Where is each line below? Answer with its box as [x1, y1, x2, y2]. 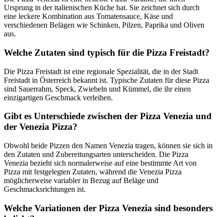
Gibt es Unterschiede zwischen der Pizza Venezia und [4, 111, 212, 122]
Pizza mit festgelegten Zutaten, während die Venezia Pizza [4, 168, 182, 176]
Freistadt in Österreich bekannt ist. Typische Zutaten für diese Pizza [4, 76, 209, 84]
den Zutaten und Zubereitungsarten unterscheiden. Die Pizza [4, 150, 188, 159]
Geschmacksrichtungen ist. [4, 185, 86, 194]
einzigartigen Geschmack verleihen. [4, 93, 113, 102]
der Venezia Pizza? [4, 122, 77, 132]
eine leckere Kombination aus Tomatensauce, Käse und [4, 12, 173, 21]
